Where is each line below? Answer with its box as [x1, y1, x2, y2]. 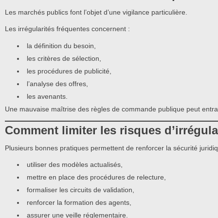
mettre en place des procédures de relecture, [27, 173, 166, 182]
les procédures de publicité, [27, 67, 111, 75]
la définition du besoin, [27, 41, 96, 50]
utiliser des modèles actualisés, [27, 161, 123, 169]
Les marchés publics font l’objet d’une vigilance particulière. [5, 8, 187, 16]
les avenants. [27, 92, 68, 100]
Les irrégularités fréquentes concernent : [5, 25, 130, 33]
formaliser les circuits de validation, [27, 186, 134, 194]
